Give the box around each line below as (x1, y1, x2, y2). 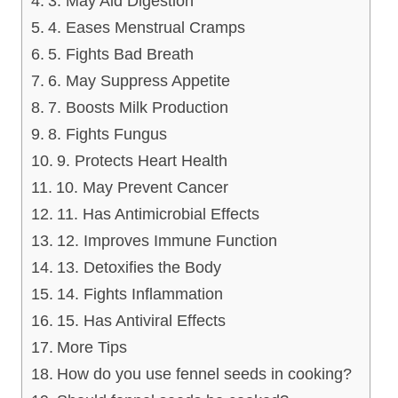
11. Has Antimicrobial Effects (56, 204, 259, 223)
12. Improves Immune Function (56, 231, 277, 250)
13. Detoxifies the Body (56, 258, 221, 276)
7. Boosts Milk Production (47, 98, 228, 116)
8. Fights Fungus (47, 124, 167, 143)
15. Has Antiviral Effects (56, 311, 226, 330)
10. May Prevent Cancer (55, 178, 228, 196)
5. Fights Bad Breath (47, 44, 194, 63)
